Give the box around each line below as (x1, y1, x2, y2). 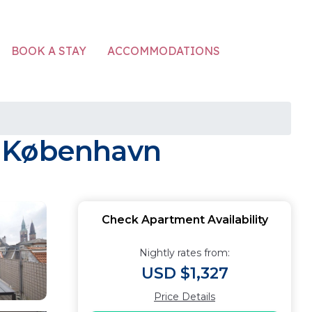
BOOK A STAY (11, 44, 86, 58)
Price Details (154, 290, 215, 303)
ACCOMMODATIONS (107, 43, 220, 58)
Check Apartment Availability (101, 213, 268, 226)
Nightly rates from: (139, 247, 230, 259)
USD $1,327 (141, 264, 228, 283)
